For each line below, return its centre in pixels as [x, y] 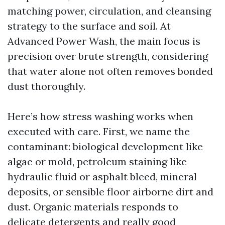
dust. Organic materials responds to [93, 207]
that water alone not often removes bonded [110, 71]
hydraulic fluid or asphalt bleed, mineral [102, 177]
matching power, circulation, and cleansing [109, 11]
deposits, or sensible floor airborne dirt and [110, 192]
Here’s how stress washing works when [100, 116]
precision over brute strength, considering [108, 56]
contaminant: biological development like [105, 146]
